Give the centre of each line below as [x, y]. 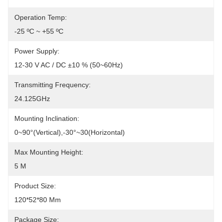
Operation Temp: [41, 17]
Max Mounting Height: [49, 152]
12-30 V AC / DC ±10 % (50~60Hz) [69, 65]
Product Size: [35, 186]
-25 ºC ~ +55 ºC [39, 31]
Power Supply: [37, 51]
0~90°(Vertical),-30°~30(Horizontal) [70, 132]
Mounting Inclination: [47, 118]
